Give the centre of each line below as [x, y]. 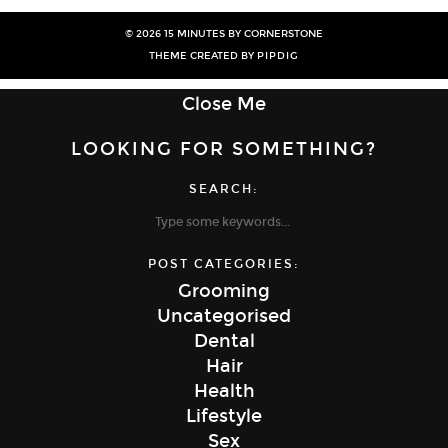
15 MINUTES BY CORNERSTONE [243, 33]
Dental [224, 341]
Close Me [224, 103]
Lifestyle [224, 416]
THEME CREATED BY [203, 55]
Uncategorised [224, 316]
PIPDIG [278, 55]
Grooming [224, 291]
